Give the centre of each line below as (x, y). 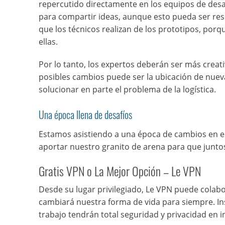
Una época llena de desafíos (85, 115)
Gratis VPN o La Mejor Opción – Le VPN (120, 171)
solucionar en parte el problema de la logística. (127, 89)
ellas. (48, 42)
